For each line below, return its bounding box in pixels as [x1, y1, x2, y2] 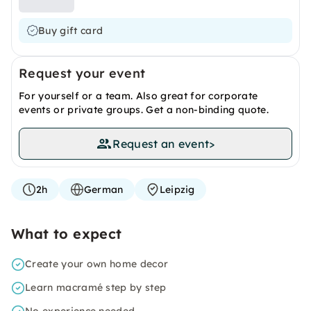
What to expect [11, 225, 122, 242]
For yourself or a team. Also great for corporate [19, 90, 258, 102]
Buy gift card [38, 24, 103, 37]
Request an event [112, 137, 210, 151]
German [83, 183, 124, 196]
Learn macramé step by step [25, 281, 167, 294]
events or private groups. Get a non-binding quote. [19, 103, 269, 116]
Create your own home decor [25, 258, 169, 270]
